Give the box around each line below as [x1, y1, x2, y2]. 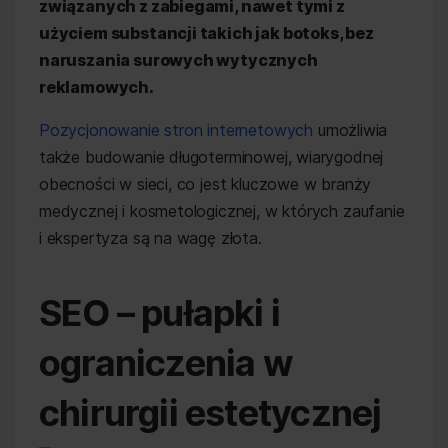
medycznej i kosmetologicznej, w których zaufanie [39, 201, 405, 221]
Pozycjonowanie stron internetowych [39, 120, 314, 140]
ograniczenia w [39, 341, 293, 385]
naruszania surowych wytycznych [39, 50, 318, 70]
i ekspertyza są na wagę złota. [39, 228, 267, 248]
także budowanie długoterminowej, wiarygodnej [39, 147, 384, 167]
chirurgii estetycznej [39, 391, 382, 435]
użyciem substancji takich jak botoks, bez [39, 23, 374, 43]
